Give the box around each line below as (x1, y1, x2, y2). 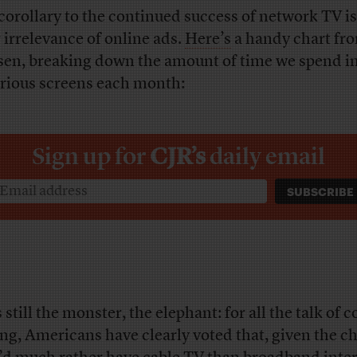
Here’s (184, 31, 231, 48)
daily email (209, 141, 325, 171)
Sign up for (31, 141, 150, 171)
